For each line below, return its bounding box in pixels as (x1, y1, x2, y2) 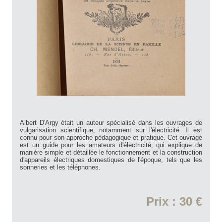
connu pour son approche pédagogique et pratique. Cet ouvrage (20, 134, 202, 142)
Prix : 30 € (146, 195, 202, 209)
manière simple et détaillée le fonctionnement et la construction (20, 149, 202, 157)
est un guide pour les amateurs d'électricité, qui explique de (20, 141, 202, 149)
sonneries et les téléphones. (20, 164, 101, 171)
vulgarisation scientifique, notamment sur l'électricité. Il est (20, 126, 202, 134)
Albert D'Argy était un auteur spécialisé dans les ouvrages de (20, 119, 202, 127)
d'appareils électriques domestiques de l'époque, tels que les (20, 156, 202, 164)
